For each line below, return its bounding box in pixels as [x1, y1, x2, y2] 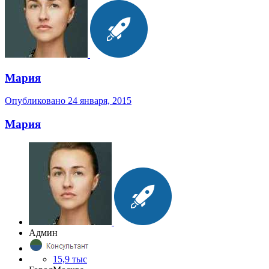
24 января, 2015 [68, 95, 131, 106]
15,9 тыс [53, 253, 87, 264]
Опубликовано [5, 95, 68, 106]
